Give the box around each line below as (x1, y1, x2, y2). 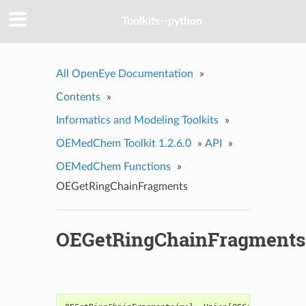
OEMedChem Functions (55, 161, 171, 172)
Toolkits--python (122, 16, 202, 27)
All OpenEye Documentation (55, 68, 193, 79)
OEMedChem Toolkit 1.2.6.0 (55, 137, 191, 149)
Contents (55, 91, 100, 102)
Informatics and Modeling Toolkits (55, 114, 219, 126)
